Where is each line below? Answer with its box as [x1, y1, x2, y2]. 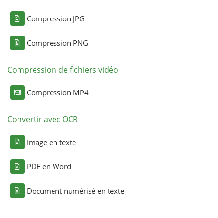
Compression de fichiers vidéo [7, 64, 118, 75]
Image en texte [26, 137, 76, 147]
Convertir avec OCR [7, 114, 78, 125]
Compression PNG [26, 38, 88, 48]
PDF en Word [26, 162, 71, 172]
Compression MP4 [26, 88, 89, 98]
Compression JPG [26, 14, 85, 24]
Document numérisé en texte [26, 186, 124, 196]
